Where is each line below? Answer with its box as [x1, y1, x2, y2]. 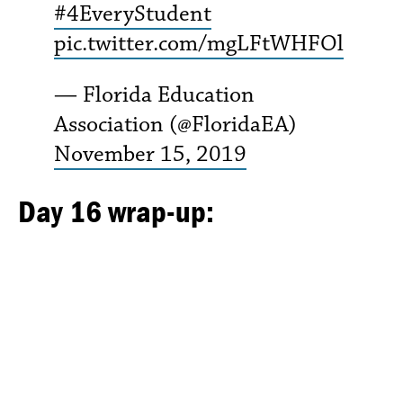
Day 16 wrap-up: [18, 192, 214, 230]
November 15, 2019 [54, 139, 246, 168]
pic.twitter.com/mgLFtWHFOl [54, 28, 344, 58]
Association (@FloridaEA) [54, 110, 297, 139]
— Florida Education [54, 80, 255, 109]
